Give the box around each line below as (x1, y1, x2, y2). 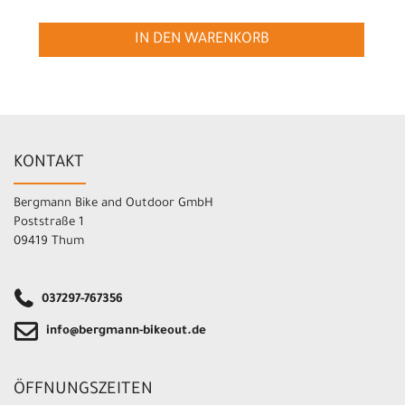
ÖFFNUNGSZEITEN (14, 381, 153, 400)
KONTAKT (14, 154, 84, 173)
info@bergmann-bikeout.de (46, 324, 206, 338)
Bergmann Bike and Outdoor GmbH (14, 196, 213, 211)
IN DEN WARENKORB (134, 32, 269, 49)
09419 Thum (14, 234, 84, 249)
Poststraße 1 (14, 215, 84, 230)
